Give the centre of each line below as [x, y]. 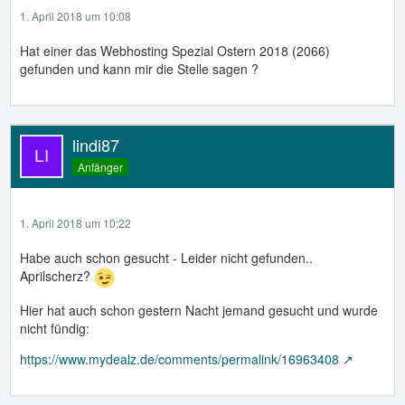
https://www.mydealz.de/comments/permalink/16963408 [179, 358]
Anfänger [100, 166]
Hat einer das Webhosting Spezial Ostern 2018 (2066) [175, 50]
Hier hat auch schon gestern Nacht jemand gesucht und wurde [199, 310]
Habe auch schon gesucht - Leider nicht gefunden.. [166, 257]
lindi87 [96, 144]
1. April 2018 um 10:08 [75, 15]
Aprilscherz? [57, 275]
